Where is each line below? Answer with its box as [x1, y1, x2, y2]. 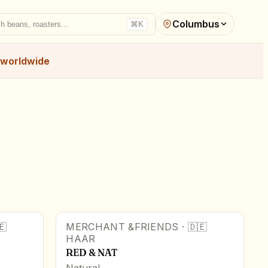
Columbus [172, 18, 220, 30]
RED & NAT [66, 246, 118, 258]
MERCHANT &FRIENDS [66, 220, 179, 233]
